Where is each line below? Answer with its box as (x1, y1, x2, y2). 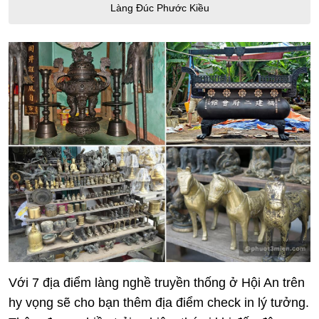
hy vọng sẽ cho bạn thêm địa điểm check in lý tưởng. (9, 296, 309, 310)
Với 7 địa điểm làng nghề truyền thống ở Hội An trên (9, 276, 305, 291)
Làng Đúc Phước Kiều (110, 2, 209, 14)
